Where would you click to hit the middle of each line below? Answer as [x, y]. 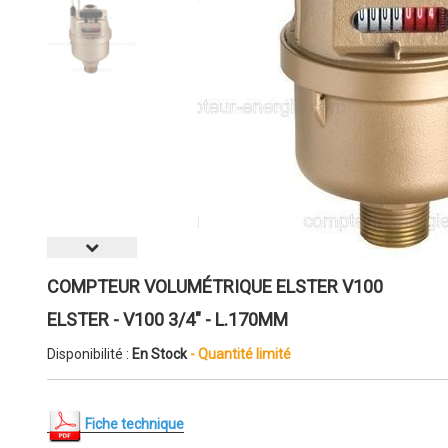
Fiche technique [133, 424]
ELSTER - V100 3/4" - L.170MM [167, 319]
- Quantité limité [240, 353]
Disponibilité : [89, 353]
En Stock [161, 353]
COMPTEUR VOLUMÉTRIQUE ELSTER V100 [215, 286]
